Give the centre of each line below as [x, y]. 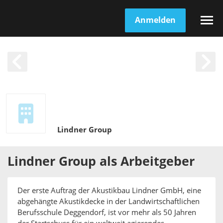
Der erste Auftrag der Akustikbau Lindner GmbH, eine [109, 191]
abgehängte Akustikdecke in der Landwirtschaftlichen [109, 202]
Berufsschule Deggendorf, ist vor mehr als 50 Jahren [107, 213]
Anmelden [155, 20]
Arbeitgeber [158, 162]
